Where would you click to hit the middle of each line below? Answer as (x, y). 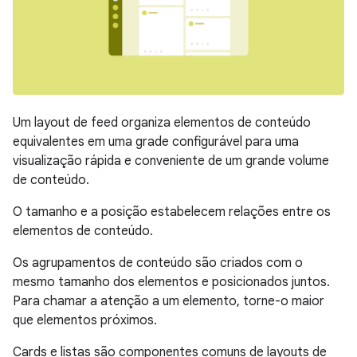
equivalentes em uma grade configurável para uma (156, 141)
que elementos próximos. (85, 320)
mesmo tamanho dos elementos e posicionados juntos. (171, 282)
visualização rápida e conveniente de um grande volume (171, 161)
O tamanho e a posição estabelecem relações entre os (172, 212)
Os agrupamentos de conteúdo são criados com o (158, 263)
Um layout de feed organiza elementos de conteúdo (162, 122)
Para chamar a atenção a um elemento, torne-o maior (169, 301)
